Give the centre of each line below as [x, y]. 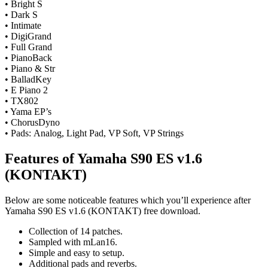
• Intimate [23, 26]
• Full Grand [28, 47]
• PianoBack [28, 58]
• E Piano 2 [26, 90]
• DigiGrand [28, 36]
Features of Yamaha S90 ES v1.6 [103, 159]
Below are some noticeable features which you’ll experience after [128, 200]
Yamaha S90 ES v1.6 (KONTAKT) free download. [103, 211]
